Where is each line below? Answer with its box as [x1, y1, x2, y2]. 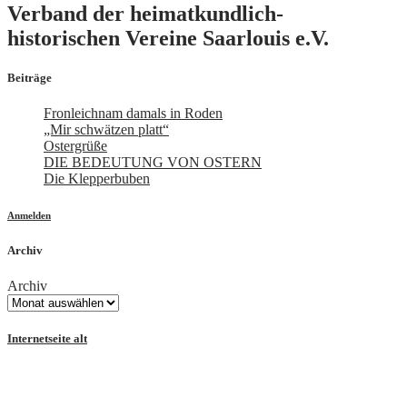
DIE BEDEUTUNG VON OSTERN [44, 154, 262, 170]
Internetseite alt [7, 332, 87, 346]
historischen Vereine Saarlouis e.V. [7, 25, 329, 50]
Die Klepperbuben [44, 170, 150, 186]
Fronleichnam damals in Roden [44, 104, 223, 121]
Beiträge [7, 70, 52, 84]
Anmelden [7, 209, 51, 221]
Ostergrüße [44, 137, 107, 154]
